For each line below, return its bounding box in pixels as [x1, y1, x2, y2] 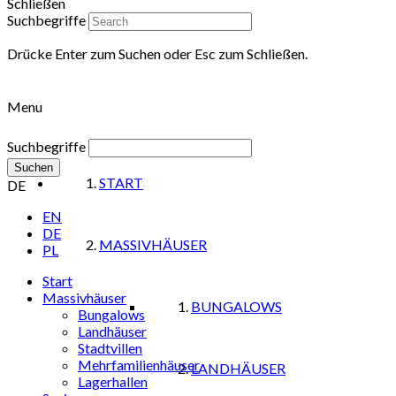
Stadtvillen [78, 339, 142, 357]
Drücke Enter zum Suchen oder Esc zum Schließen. [7, 45, 308, 63]
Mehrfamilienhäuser [78, 356, 200, 374]
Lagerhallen [78, 373, 148, 391]
